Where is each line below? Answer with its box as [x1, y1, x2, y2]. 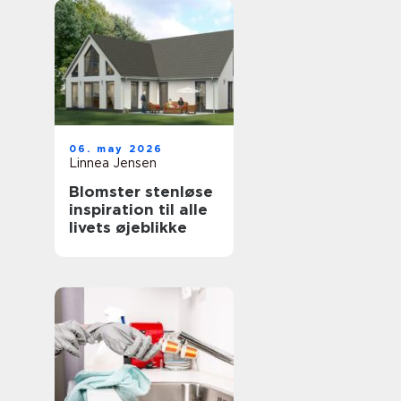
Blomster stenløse [69, 183, 213, 200]
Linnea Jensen [69, 156, 157, 170]
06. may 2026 [69, 142, 164, 155]
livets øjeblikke [69, 218, 187, 236]
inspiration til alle [69, 200, 208, 218]
